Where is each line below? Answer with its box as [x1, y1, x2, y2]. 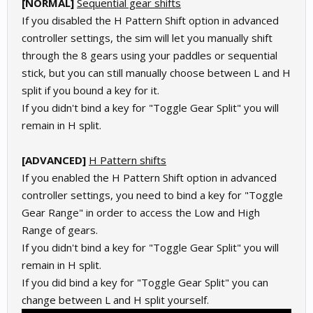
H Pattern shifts [89, 152, 166, 167]
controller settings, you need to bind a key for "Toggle [22, 187, 283, 202]
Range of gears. [22, 222, 98, 237]
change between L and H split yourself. [22, 292, 209, 307]
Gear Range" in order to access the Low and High [22, 205, 260, 219]
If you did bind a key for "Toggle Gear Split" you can [22, 275, 268, 289]
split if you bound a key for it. [22, 82, 159, 97]
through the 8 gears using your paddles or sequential [22, 48, 277, 62]
